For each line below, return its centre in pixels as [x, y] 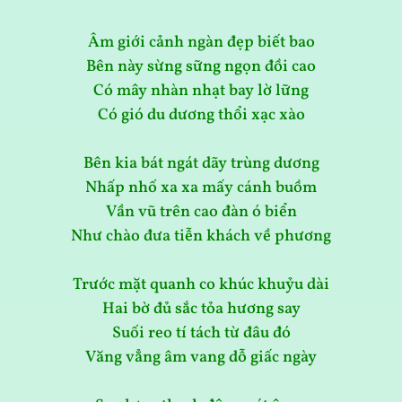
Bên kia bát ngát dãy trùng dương [201, 164]
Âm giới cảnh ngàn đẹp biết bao [201, 43]
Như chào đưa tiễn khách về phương [201, 237]
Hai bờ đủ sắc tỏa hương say [201, 310]
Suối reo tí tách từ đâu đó [201, 334]
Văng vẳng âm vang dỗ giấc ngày [201, 358]
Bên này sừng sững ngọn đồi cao [201, 67]
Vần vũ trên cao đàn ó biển [201, 213]
